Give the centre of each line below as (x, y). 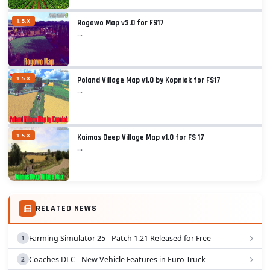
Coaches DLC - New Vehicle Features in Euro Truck (117, 259)
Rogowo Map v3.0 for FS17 (121, 23)
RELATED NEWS (66, 208)
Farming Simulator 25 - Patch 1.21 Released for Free (120, 238)
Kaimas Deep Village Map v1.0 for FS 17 (141, 138)
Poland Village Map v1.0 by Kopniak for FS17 (149, 80)
